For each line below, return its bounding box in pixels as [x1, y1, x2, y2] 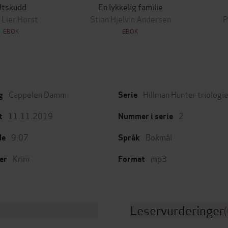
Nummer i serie [118, 111, 173, 122]
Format [118, 154, 145, 164]
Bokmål [146, 131, 172, 142]
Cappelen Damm [9, 88, 67, 100]
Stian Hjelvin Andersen [90, 13, 171, 24]
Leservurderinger [130, 201, 224, 219]
